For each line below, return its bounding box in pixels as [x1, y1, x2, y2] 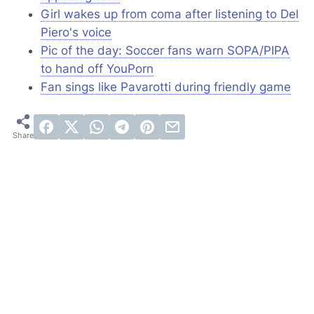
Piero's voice [41, 25, 111, 40]
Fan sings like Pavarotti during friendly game [41, 80, 291, 95]
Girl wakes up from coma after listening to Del [41, 7, 299, 22]
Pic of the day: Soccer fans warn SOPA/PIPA [41, 43, 289, 58]
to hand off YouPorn [41, 62, 153, 76]
